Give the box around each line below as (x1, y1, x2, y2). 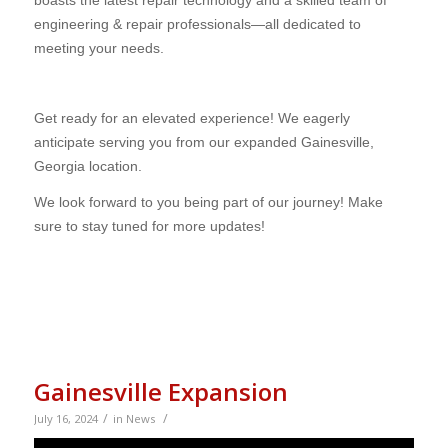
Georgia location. (33, 158, 142, 175)
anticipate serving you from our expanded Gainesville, (33, 134, 374, 151)
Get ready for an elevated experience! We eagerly (33, 110, 350, 127)
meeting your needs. (33, 39, 164, 56)
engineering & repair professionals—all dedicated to (33, 15, 361, 32)
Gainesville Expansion (33, 374, 288, 408)
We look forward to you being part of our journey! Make (33, 194, 383, 211)
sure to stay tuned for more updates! (33, 218, 265, 235)
